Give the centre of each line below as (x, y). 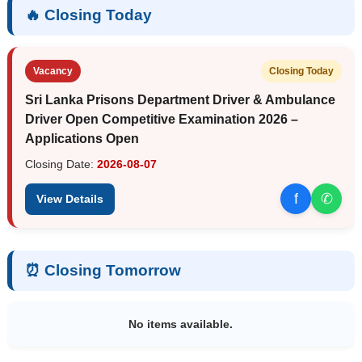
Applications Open (82, 138)
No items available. (181, 324)
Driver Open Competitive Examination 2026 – (161, 119)
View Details (69, 198)
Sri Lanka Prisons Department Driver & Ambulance (180, 99)
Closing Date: (61, 164)
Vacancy (53, 71)
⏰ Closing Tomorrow (103, 270)
